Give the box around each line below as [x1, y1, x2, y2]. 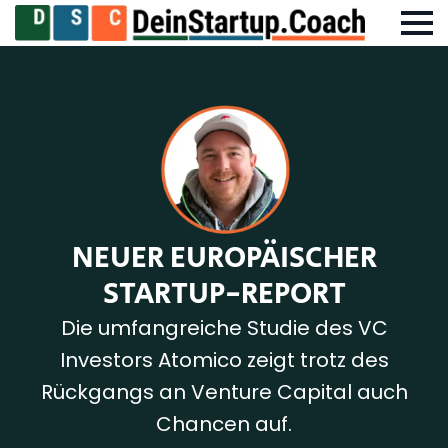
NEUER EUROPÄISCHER [71, 235, 377, 280]
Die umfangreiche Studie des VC [60, 313, 388, 342]
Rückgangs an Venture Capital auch [40, 377, 408, 406]
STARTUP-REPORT [102, 271, 346, 316]
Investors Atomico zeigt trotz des [59, 345, 389, 374]
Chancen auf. [156, 409, 292, 438]
